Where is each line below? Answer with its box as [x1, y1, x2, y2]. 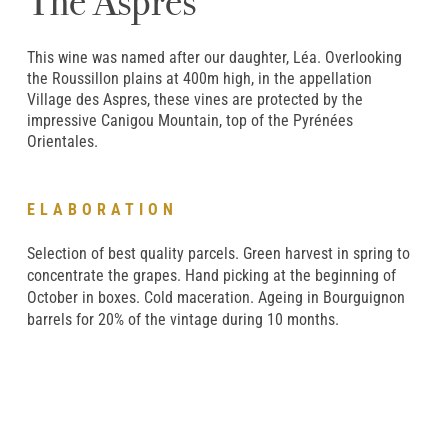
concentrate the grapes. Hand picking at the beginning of [26, 265, 396, 285]
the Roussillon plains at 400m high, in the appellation [26, 68, 372, 88]
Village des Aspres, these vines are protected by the [26, 89, 363, 109]
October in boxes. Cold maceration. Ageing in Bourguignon [26, 287, 405, 307]
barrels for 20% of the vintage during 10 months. [26, 309, 339, 329]
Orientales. [26, 131, 98, 151]
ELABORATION [26, 199, 178, 219]
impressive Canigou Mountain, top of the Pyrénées [26, 110, 353, 130]
